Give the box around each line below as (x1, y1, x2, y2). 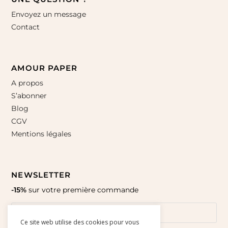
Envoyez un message (11, 9, 87, 19)
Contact (11, 22, 40, 32)
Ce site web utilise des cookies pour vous (20, 218, 139, 226)
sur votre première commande (26, 185, 139, 195)
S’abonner (11, 91, 47, 100)
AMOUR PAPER (11, 63, 78, 73)
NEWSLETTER (11, 170, 71, 180)
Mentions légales (11, 129, 72, 138)
